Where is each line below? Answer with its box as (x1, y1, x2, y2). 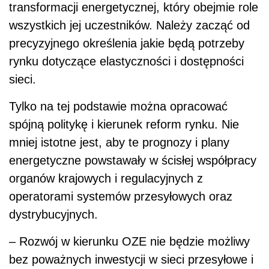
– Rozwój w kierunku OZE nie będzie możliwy (9, 234, 250, 248)
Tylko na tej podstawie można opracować (9, 99, 228, 113)
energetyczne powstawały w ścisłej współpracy (9, 153, 256, 167)
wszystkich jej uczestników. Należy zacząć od (9, 18, 250, 32)
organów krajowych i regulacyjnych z (9, 171, 203, 185)
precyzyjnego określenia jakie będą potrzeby (9, 36, 244, 50)
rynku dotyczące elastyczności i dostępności (9, 54, 244, 68)
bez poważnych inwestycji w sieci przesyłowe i (9, 252, 253, 266)
